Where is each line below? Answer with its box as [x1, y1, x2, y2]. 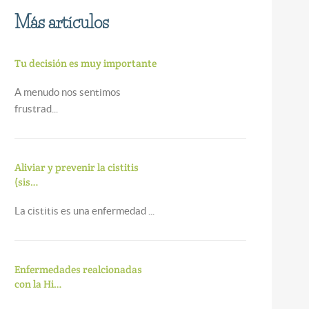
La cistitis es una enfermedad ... [14, 205, 154, 217]
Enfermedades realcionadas [14, 263, 142, 276]
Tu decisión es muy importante [14, 57, 157, 70]
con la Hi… [14, 277, 62, 290]
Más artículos [14, 12, 109, 32]
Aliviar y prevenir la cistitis [14, 161, 139, 174]
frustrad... [14, 103, 58, 114]
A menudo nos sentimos [14, 86, 121, 98]
